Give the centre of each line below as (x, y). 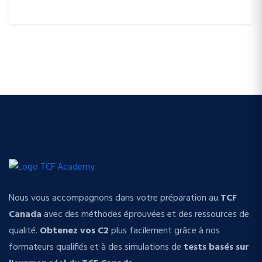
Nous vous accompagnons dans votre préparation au (115, 199)
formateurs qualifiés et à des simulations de (96, 248)
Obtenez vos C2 (74, 231)
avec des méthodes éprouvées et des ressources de (145, 215)
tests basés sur (216, 248)
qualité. (24, 231)
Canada (25, 215)
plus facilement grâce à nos (164, 231)
